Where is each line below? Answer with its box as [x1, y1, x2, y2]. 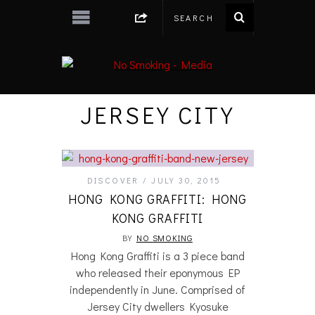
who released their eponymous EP [75, 265, 240, 280]
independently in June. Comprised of [70, 282, 245, 297]
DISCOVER [86, 174, 139, 186]
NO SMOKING [136, 232, 193, 243]
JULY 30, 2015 [151, 174, 221, 186]
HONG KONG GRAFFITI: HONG [67, 191, 247, 207]
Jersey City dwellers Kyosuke [86, 299, 229, 314]
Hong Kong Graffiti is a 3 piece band [70, 248, 245, 263]
